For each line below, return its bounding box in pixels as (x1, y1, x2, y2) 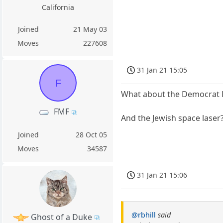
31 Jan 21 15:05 (137, 65, 188, 75)
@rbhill (131, 210, 156, 220)
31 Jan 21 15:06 (137, 170, 188, 180)
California (41, 2, 74, 12)
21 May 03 (73, 24, 108, 34)
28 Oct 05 (76, 129, 108, 139)
